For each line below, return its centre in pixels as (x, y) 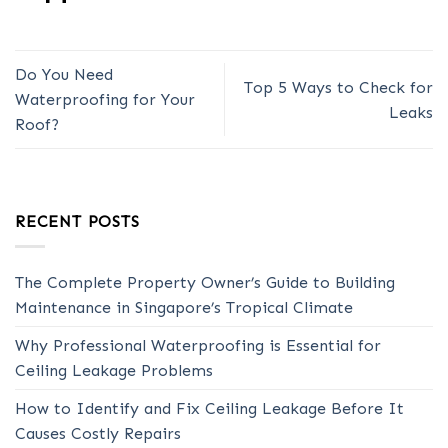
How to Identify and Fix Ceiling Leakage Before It (209, 408)
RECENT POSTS (77, 222)
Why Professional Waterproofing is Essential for (198, 345)
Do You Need (64, 75)
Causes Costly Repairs (98, 433)
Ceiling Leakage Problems (114, 370)
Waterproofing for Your (105, 100)
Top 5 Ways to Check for (338, 87)
